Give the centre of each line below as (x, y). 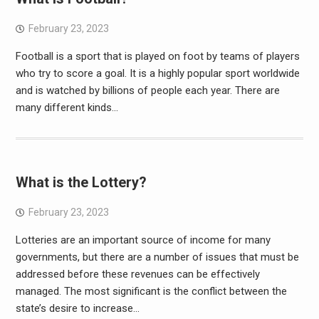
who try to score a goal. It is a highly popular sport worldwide (157, 73)
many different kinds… (67, 108)
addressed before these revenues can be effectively (137, 274)
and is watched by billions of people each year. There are (147, 90)
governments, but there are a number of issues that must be (157, 257)
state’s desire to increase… (77, 308)
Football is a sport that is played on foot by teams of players (157, 56)
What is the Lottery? (81, 182)
